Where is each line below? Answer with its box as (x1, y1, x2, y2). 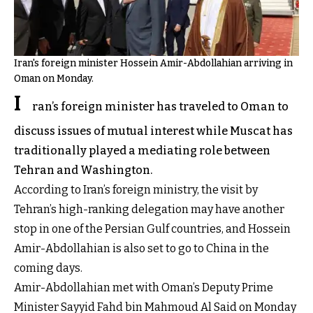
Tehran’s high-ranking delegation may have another (14, 202, 284, 216)
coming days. (14, 261, 82, 275)
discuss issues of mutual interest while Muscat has (14, 124, 293, 138)
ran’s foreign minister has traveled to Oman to (32, 99, 289, 113)
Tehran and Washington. (14, 163, 152, 177)
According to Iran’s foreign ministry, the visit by (14, 182, 258, 196)
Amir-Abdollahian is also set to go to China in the (14, 241, 269, 255)
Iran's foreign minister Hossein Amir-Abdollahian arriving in (14, 57, 293, 69)
